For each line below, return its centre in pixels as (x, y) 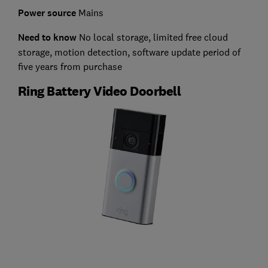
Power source (47, 13)
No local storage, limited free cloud (152, 37)
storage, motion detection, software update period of (129, 52)
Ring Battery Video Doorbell (99, 91)
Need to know (47, 38)
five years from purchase (70, 67)
